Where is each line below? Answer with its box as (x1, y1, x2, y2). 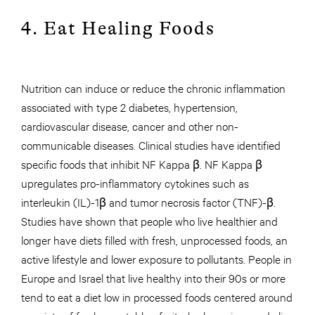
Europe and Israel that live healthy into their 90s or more (21, 270, 285, 285)
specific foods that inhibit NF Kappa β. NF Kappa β (21, 156, 262, 172)
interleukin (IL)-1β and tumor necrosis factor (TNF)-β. (21, 194, 276, 210)
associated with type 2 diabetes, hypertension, (21, 99, 238, 115)
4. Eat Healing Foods (21, 18, 215, 39)
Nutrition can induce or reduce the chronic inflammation (21, 80, 285, 96)
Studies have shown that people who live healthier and (21, 213, 278, 229)
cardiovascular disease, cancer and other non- (21, 118, 238, 134)
